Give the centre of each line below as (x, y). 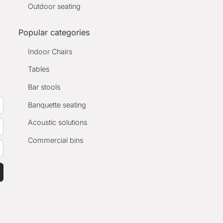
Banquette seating (57, 105)
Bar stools (44, 87)
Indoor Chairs (50, 51)
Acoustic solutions (58, 122)
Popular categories (55, 32)
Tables (39, 69)
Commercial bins (56, 140)
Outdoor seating (55, 6)
